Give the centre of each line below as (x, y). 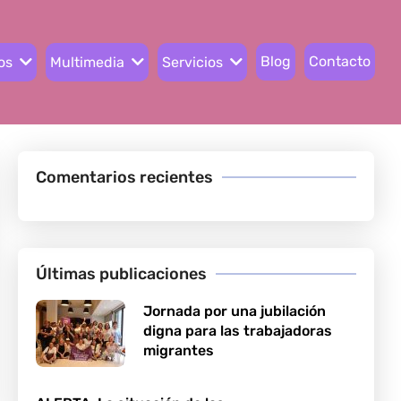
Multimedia (87, 62)
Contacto (339, 61)
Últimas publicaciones (121, 274)
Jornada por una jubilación (234, 311)
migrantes (178, 350)
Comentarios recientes (124, 177)
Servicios (192, 62)
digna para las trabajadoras (237, 331)
